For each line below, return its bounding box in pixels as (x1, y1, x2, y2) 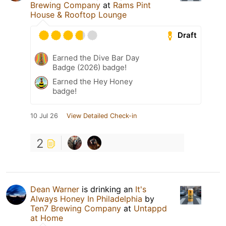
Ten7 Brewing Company (30, 203, 121, 213)
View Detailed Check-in (67, 111, 137, 120)
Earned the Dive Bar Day (52, 52, 139, 63)
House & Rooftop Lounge (30, 9, 127, 20)
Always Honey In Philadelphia (30, 193, 142, 204)
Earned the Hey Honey (52, 76, 133, 86)
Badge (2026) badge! (52, 62, 127, 72)
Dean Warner (30, 184, 79, 194)
